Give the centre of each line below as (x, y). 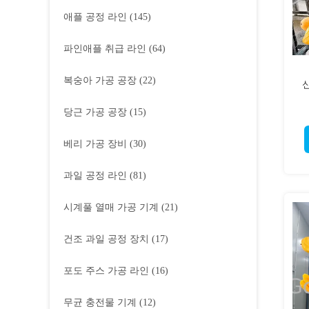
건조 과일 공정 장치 (106, 239)
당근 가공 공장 (95, 112)
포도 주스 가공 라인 (106, 271)
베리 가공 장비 (95, 144)
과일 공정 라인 (95, 176)
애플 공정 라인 (95, 17)
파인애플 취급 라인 (105, 49)
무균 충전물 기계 (100, 302)
